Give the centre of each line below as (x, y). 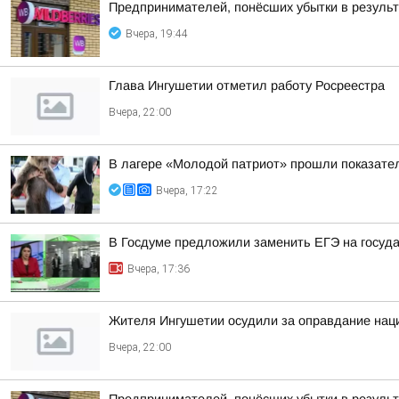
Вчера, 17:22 (187, 191)
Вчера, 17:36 (159, 269)
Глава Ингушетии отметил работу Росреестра (247, 85)
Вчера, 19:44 (157, 34)
